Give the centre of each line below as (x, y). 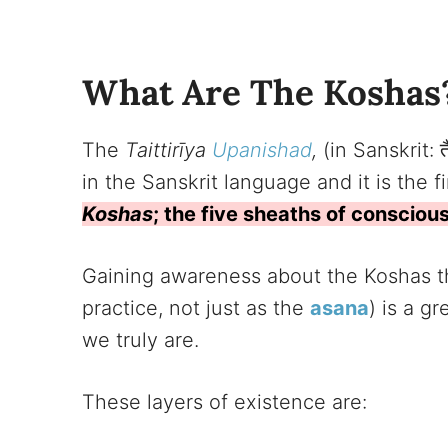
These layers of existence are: (224, 402)
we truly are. (140, 340)
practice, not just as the (196, 308)
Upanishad (262, 150)
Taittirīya (168, 150)
